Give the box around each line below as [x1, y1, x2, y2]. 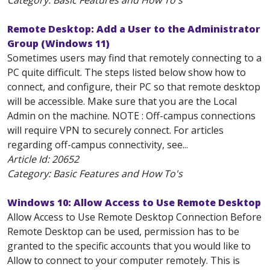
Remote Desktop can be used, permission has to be [7, 225, 239, 238]
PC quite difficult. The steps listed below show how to [7, 66, 246, 79]
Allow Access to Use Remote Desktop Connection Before [7, 210, 262, 224]
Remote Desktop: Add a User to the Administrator [7, 22, 260, 36]
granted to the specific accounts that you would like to [7, 239, 251, 253]
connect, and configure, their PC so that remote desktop [7, 80, 260, 93]
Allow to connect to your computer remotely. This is [7, 254, 240, 267]
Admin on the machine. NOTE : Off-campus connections [7, 109, 256, 122]
